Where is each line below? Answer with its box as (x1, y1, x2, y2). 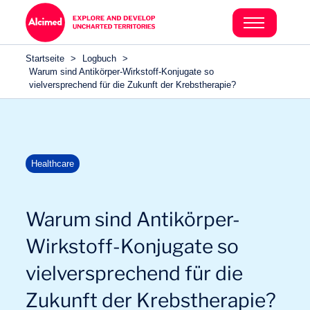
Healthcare (31, 158, 75, 169)
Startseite (26, 53, 65, 64)
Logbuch (82, 53, 117, 64)
